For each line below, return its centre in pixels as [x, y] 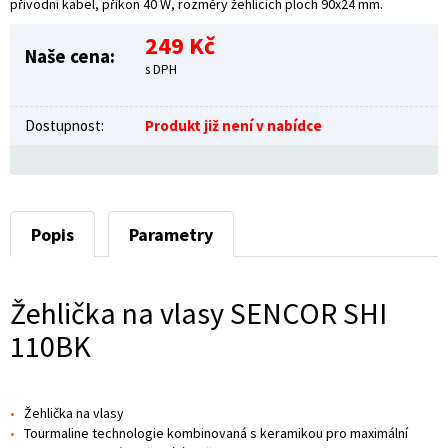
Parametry [171, 234]
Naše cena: [70, 55]
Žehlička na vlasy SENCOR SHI [198, 312]
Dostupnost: [64, 125]
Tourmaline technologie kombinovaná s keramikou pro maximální [216, 432]
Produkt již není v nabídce [233, 125]
